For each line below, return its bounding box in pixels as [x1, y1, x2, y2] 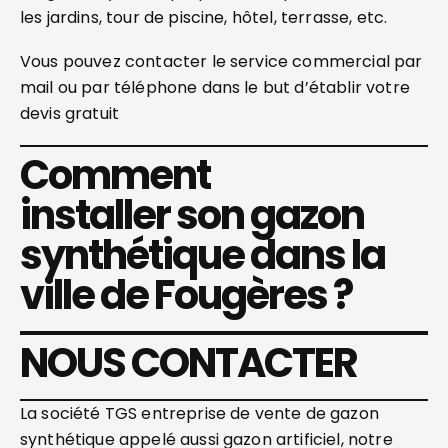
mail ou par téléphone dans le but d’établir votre [20, 76, 410, 99]
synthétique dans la [20, 227, 385, 283]
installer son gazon [20, 187, 364, 243]
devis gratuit [20, 102, 120, 125]
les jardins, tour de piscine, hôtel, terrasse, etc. [20, 6, 388, 29]
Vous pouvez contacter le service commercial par [20, 50, 423, 73]
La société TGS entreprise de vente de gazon [20, 402, 379, 425]
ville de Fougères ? [20, 267, 352, 323]
